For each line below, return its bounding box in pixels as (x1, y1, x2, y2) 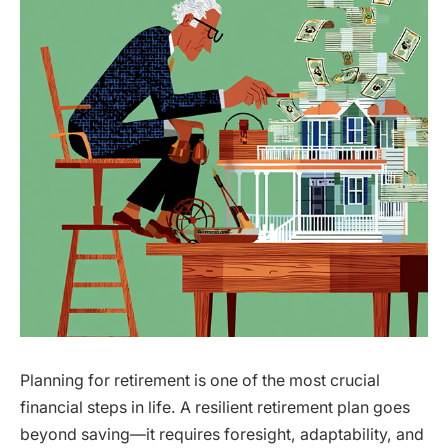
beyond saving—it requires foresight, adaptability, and (20, 424, 424, 444)
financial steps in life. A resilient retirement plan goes (20, 397, 410, 417)
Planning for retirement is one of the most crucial (20, 370, 380, 390)
